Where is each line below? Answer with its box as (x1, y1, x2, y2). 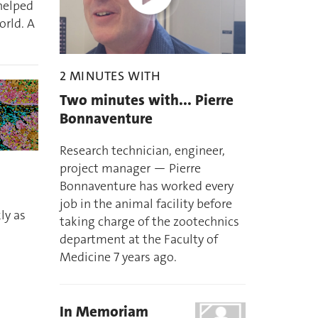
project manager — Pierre (59, 160, 201, 177)
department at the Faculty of (59, 231, 218, 248)
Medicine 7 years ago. (59, 248, 177, 266)
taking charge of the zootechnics (59, 213, 239, 231)
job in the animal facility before (59, 195, 232, 213)
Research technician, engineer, (59, 142, 225, 160)
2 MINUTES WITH (59, 67, 161, 85)
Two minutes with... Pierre (59, 90, 234, 111)
